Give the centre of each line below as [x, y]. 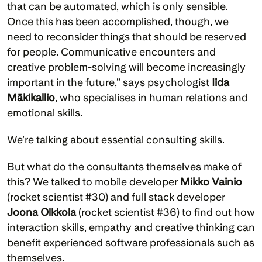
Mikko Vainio [211, 182]
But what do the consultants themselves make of [124, 166]
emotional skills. [45, 113]
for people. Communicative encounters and [111, 52]
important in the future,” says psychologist [109, 82]
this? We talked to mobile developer [94, 182]
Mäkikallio [31, 97]
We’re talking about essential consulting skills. [117, 139]
